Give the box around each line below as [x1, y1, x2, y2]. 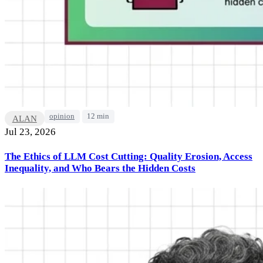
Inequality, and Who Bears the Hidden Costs [5, 163, 195, 174]
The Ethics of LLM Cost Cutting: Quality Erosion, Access [5, 151, 252, 163]
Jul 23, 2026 [5, 126, 56, 137]
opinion [49, 112, 75, 121]
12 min [87, 112, 109, 121]
